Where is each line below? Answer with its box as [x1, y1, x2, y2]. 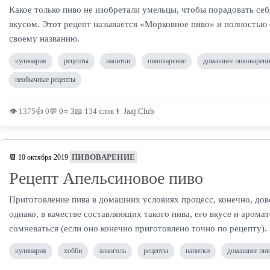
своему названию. [9, 34, 80, 43]
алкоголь [99, 246, 126, 255]
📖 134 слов [75, 107, 114, 116]
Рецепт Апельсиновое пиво [9, 169, 203, 187]
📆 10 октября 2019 [9, 153, 68, 162]
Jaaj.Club [124, 107, 154, 116]
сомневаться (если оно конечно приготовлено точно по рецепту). [9, 224, 267, 233]
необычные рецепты [15, 75, 75, 84]
